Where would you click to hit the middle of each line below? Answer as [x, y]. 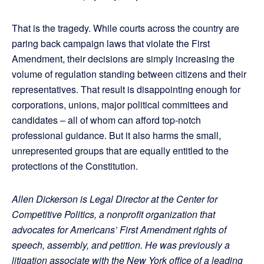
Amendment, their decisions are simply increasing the [123, 59]
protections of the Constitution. [75, 166]
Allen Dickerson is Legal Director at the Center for [115, 199]
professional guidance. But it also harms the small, [116, 136]
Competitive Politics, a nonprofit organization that [113, 214]
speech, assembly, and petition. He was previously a [121, 245]
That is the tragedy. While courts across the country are [126, 28]
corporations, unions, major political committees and [120, 105]
